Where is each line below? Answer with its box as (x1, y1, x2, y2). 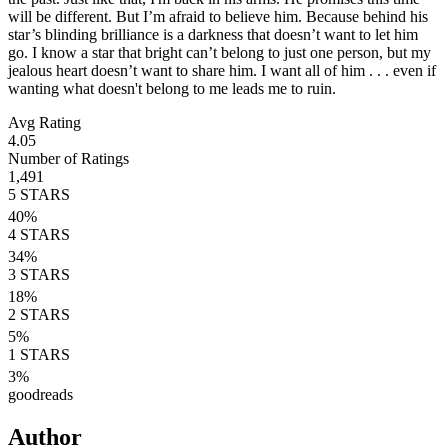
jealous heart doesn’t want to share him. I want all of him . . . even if (8, 62, 436, 79)
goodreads (8, 386, 73, 403)
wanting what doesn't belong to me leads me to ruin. (8, 80, 336, 97)
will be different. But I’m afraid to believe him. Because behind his (8, 8, 428, 25)
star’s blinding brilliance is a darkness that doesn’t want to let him (8, 26, 418, 43)
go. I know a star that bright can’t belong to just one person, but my (8, 44, 431, 61)
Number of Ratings (8, 150, 129, 167)
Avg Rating (8, 114, 81, 131)
